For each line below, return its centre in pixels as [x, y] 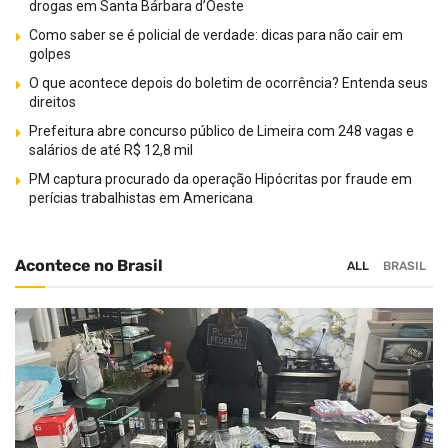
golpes [50, 53]
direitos [52, 101]
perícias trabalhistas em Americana [141, 197]
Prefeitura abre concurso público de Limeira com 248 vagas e [221, 130]
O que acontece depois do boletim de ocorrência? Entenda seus [228, 82]
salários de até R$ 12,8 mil [111, 149]
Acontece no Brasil [89, 265]
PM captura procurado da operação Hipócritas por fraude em [220, 178]
